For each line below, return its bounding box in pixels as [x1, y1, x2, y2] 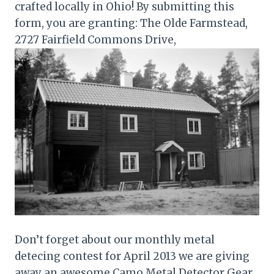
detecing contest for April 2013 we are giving [15, 249, 250, 263]
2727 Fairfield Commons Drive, [15, 32, 176, 46]
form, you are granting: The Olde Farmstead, [15, 16, 248, 30]
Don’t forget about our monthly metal [15, 232, 215, 246]
